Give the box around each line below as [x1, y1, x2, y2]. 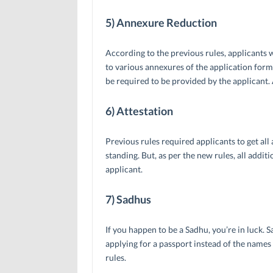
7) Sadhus [105, 192, 151, 206]
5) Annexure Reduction [105, 15, 217, 29]
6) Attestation [105, 104, 173, 118]
